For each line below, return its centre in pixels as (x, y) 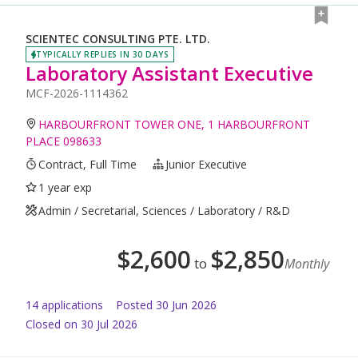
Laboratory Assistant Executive (169, 73)
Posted (134, 304)
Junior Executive (207, 164)
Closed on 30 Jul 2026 (82, 324)
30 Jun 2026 (186, 304)
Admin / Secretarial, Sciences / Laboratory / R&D (165, 210)
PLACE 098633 (64, 141)
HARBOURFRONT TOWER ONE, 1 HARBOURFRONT (175, 124)
